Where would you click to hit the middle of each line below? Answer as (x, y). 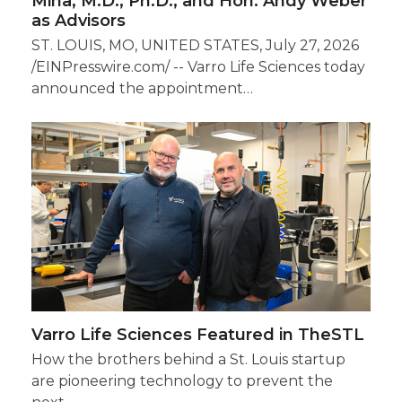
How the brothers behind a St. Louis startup (188, 360)
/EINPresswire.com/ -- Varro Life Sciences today (198, 66)
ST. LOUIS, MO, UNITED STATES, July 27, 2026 (195, 45)
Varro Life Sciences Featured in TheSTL (197, 335)
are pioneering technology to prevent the (182, 381)
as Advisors (78, 20)
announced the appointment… (142, 88)
